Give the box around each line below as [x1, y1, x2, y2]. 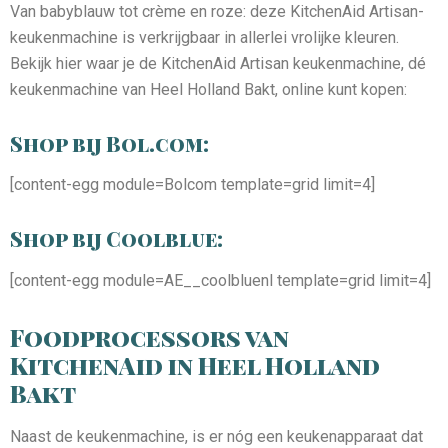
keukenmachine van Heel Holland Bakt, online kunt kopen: [10, 79, 407, 99]
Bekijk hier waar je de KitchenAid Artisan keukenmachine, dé [10, 53, 426, 73]
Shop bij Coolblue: [10, 225, 223, 253]
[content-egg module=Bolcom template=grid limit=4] [10, 175, 375, 195]
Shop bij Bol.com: [10, 129, 209, 157]
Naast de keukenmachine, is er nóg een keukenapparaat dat [10, 426, 423, 446]
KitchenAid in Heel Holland [10, 348, 380, 381]
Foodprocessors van [10, 320, 289, 353]
